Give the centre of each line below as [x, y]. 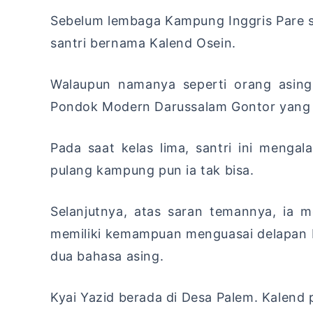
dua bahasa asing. [107, 256]
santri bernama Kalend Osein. [143, 43]
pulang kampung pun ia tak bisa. [152, 170]
